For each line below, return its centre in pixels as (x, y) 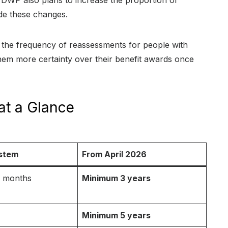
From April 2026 (114, 154)
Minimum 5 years (116, 216)
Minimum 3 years (116, 178)
